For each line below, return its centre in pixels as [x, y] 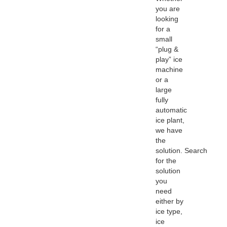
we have [169, 130]
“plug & [167, 49]
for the [166, 161]
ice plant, [170, 120]
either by [170, 201]
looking [167, 19]
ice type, [169, 212]
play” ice [169, 60]
